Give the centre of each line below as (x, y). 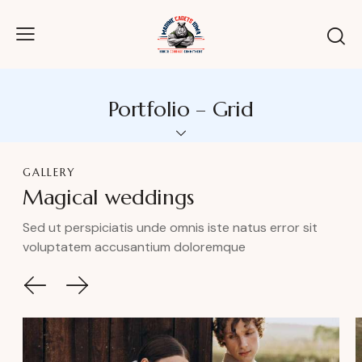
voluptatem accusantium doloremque (135, 246)
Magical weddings (108, 198)
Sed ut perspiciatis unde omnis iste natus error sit (170, 227)
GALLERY (49, 172)
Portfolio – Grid (181, 109)
